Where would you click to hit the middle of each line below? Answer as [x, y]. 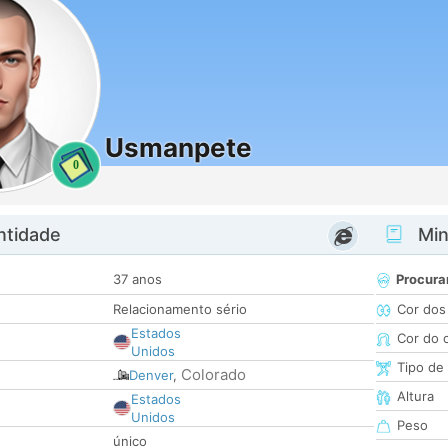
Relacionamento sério [180, 309]
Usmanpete [178, 147]
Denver [151, 375]
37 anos [137, 279]
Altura [415, 396]
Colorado [213, 375]
